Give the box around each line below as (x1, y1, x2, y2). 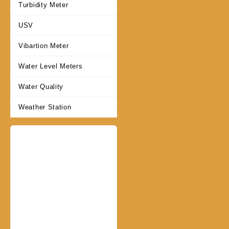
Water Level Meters (18, 62, 83, 71)
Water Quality (18, 83, 64, 91)
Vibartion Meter (18, 42, 69, 50)
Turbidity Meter (18, 1, 68, 9)
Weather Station (18, 103, 72, 111)
